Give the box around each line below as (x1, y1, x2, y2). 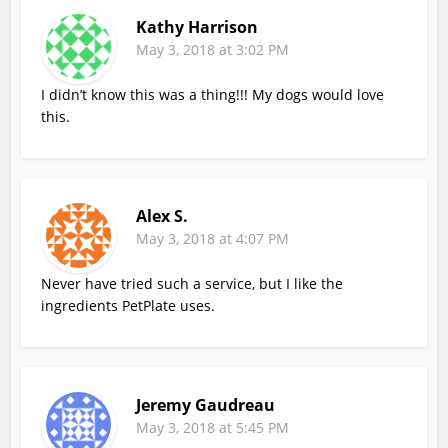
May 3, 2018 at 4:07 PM (136, 228, 290, 248)
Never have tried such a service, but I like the (41, 273, 344, 293)
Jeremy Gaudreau (136, 393, 276, 416)
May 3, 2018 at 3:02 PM (136, 39, 290, 59)
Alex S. (136, 204, 189, 227)
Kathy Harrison (136, 15, 259, 38)
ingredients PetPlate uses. (41, 295, 216, 315)
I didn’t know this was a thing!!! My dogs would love (41, 84, 385, 104)
